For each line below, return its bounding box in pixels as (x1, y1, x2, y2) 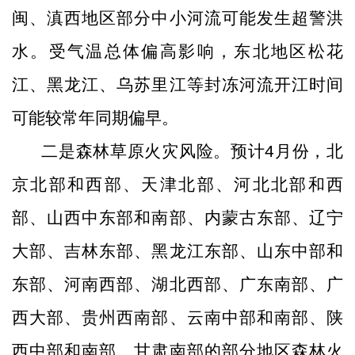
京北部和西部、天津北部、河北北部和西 (12, 174, 343, 194)
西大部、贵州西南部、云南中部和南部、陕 (12, 307, 343, 327)
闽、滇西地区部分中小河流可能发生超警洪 (12, 8, 343, 28)
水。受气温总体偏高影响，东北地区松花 (12, 41, 343, 61)
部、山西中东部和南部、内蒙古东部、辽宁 (12, 208, 343, 227)
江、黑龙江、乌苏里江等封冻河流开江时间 (12, 74, 343, 94)
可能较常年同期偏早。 (12, 108, 178, 128)
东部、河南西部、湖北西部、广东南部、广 (12, 274, 343, 294)
